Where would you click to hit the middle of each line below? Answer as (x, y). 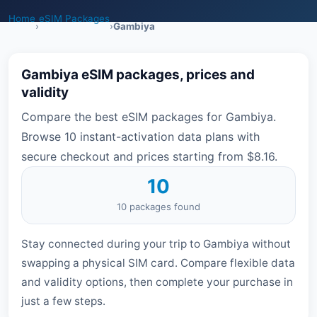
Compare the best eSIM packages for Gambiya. (149, 116)
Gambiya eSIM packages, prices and (138, 74)
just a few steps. (63, 301)
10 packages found (158, 206)
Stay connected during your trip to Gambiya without (156, 243)
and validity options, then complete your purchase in (157, 282)
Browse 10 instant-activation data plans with (140, 136)
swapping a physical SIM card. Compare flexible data (158, 263)
